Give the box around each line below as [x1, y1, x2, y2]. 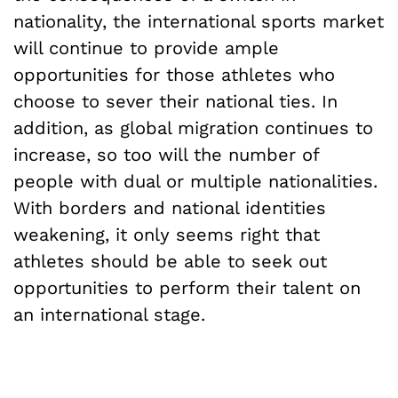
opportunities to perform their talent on [13, 276, 361, 298]
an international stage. [13, 303, 205, 325]
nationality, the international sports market [13, 10, 384, 32]
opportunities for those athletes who [13, 63, 335, 85]
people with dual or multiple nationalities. [13, 170, 378, 192]
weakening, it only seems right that [13, 223, 320, 245]
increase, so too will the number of [13, 143, 319, 165]
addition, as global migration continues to [13, 116, 373, 139]
